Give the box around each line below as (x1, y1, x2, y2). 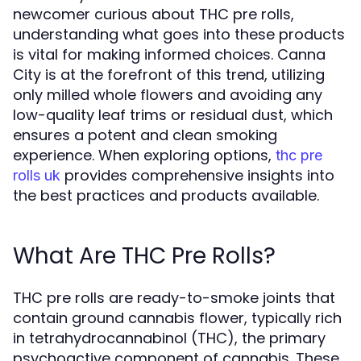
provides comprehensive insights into (60, 165, 334, 185)
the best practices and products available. (13, 185, 319, 205)
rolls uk (13, 167, 60, 184)
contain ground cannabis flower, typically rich (13, 308, 342, 328)
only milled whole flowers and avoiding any (13, 85, 322, 105)
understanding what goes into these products (13, 24, 345, 44)
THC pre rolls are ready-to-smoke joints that (13, 288, 335, 308)
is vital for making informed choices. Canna (13, 44, 326, 64)
